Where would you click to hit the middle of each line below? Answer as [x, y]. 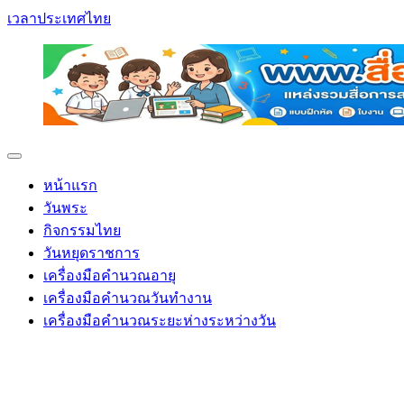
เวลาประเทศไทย [59, 18]
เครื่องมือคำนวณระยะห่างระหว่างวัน [160, 321]
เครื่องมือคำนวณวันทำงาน [128, 298]
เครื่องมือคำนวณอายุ [110, 275]
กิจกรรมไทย [82, 230]
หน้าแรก [70, 185]
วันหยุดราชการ [92, 253]
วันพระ [65, 208]
